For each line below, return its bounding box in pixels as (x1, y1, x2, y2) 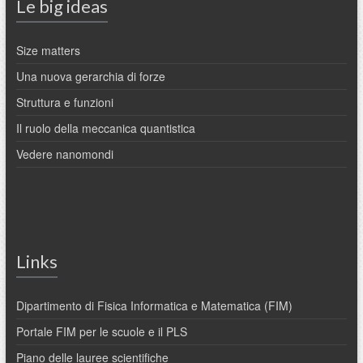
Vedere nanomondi (15, 146, 113, 163)
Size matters (15, 42, 80, 59)
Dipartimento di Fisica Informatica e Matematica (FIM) (15, 297, 293, 314)
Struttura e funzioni (15, 94, 113, 111)
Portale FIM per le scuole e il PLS (15, 323, 187, 340)
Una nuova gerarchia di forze (15, 68, 165, 85)
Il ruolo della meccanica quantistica (15, 120, 195, 137)
